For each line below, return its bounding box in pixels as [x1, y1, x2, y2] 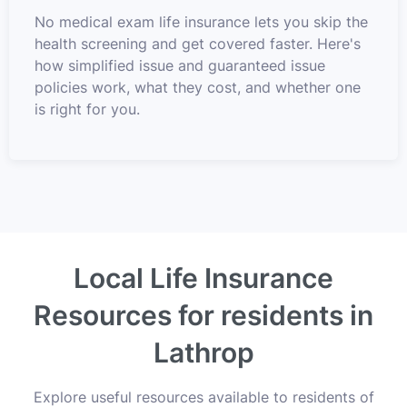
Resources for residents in [34, 298, 373, 332]
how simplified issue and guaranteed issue [35, 55, 325, 74]
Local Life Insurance [74, 261, 333, 294]
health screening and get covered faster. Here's [35, 34, 361, 53]
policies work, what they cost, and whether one [35, 77, 361, 96]
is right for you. [35, 99, 140, 118]
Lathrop [153, 335, 254, 369]
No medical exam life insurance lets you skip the [35, 12, 368, 31]
